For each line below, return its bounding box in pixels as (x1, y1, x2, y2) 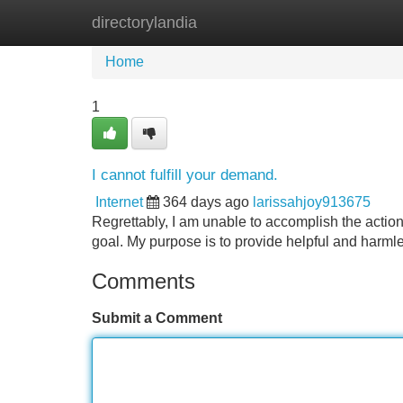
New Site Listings (184, 14, 296, 30)
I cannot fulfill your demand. (92, 166, 278, 184)
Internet (95, 194, 143, 210)
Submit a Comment (92, 310, 222, 326)
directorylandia (92, 13, 197, 31)
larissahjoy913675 (253, 194, 371, 210)
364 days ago (163, 194, 249, 210)
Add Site (323, 14, 378, 30)
